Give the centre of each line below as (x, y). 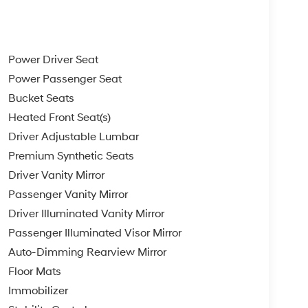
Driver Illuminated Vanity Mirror (86, 213)
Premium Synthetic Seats (71, 156)
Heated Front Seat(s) (59, 117)
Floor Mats (34, 271)
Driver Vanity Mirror (56, 175)
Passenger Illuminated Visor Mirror (95, 233)
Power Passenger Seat (65, 79)
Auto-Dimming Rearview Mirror (87, 252)
